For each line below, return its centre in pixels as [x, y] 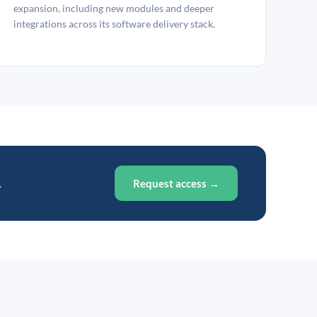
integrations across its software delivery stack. [114, 24]
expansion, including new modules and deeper [114, 8]
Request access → [176, 183]
